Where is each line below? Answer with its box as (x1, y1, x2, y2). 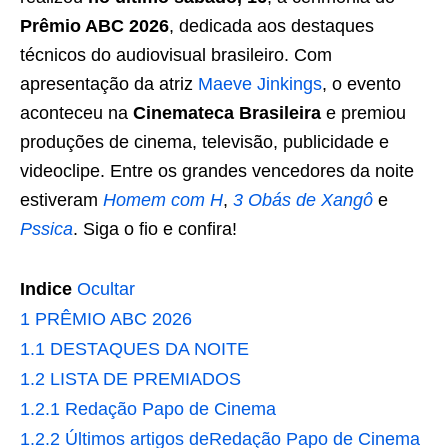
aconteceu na (20, 103, 133, 123)
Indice (20, 279, 72, 299)
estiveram (20, 190, 103, 210)
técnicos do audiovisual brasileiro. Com (20, 45, 332, 65)
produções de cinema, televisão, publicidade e (20, 132, 389, 152)
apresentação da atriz (20, 74, 198, 94)
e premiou (321, 103, 406, 123)
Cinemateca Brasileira (133, 103, 321, 123)
